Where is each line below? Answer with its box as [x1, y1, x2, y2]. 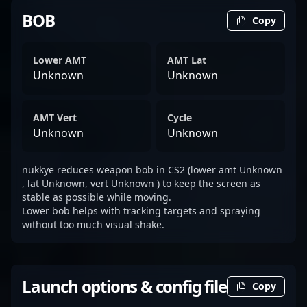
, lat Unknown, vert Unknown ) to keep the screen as [22, 177, 260, 190]
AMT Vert [33, 111, 77, 124]
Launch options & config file [22, 275, 227, 297]
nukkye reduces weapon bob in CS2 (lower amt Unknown [22, 163, 282, 176]
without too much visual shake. [22, 218, 164, 231]
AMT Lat [167, 53, 206, 66]
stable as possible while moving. [22, 191, 171, 204]
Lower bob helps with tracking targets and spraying [22, 204, 260, 217]
